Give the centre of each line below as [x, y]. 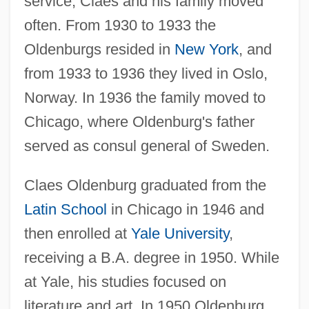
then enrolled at [77, 233]
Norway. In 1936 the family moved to [144, 97]
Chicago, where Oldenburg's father [139, 121]
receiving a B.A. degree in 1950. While [151, 257]
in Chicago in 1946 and [185, 209]
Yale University [180, 233]
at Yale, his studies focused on [125, 281]
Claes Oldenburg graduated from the [145, 185]
